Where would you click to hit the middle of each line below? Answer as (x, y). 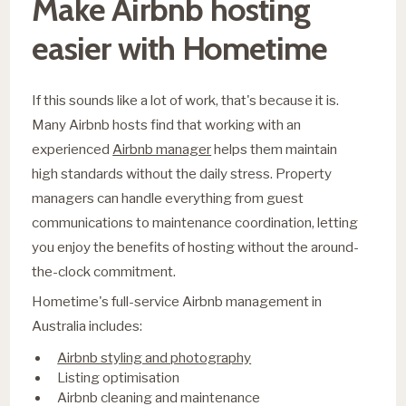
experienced (72, 149)
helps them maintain (275, 149)
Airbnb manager (162, 149)
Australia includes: (87, 325)
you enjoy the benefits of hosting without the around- (196, 246)
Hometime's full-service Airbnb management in (177, 301)
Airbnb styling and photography (155, 357)
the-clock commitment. (104, 271)
